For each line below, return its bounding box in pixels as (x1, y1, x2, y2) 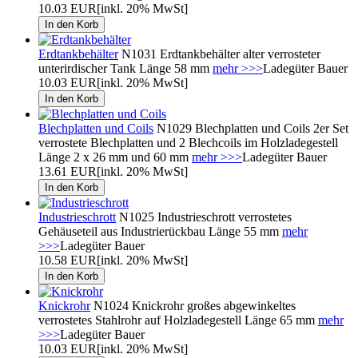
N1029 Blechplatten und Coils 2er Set (153, 121, 348, 135)
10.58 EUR (38, 253, 97, 267)
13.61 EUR (38, 164, 97, 178)
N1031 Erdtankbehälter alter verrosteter (118, 46, 320, 61)
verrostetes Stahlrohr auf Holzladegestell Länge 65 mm (38, 312, 318, 327)
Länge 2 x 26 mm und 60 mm (38, 149, 192, 164)
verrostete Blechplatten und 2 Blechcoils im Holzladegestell (38, 135, 338, 149)
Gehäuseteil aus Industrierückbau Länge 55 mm (38, 224, 282, 238)
